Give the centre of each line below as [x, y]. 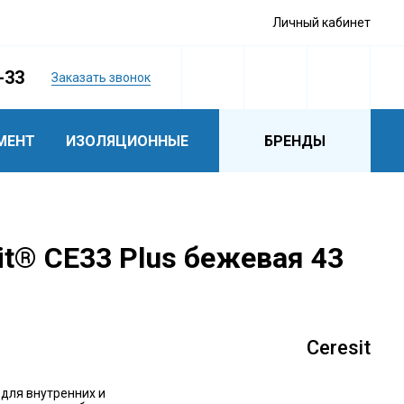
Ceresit [339, 348]
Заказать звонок [101, 78]
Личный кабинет [321, 23]
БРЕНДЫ [294, 141]
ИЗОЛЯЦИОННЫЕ [128, 141]
